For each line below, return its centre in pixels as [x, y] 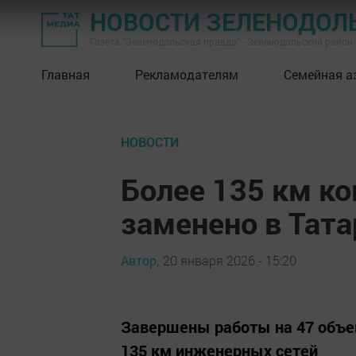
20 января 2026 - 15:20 [230, 260]
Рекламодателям [187, 74]
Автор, [140, 260]
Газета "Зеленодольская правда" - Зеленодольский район [221, 41]
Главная [66, 74]
